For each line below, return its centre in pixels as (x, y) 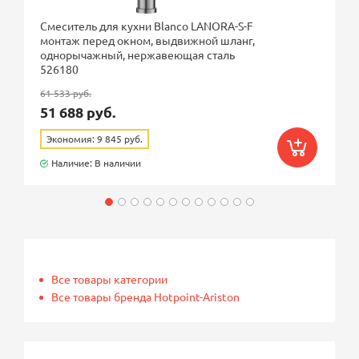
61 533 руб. (66, 93)
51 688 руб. (78, 112)
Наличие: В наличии (97, 163)
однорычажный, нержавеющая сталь (138, 55)
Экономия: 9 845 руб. (95, 139)
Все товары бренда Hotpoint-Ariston (146, 297)
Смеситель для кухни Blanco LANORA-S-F (147, 26)
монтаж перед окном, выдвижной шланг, (148, 40)
